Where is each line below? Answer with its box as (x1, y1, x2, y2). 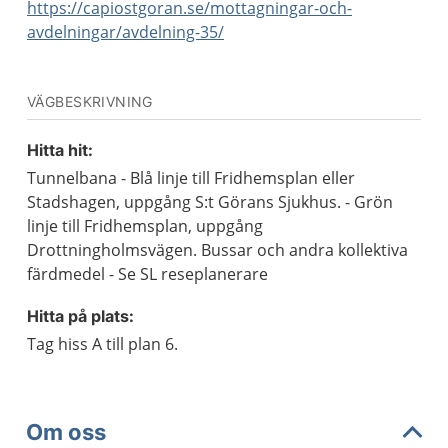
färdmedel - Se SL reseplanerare (27, 263, 268, 285)
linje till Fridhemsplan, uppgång (27, 215, 263, 237)
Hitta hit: (27, 140, 93, 160)
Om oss (26, 418, 106, 445)
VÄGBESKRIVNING (27, 93, 153, 110)
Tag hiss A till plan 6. (27, 333, 178, 355)
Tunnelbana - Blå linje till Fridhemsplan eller (27, 167, 355, 189)
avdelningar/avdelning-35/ (27, 21, 224, 43)
